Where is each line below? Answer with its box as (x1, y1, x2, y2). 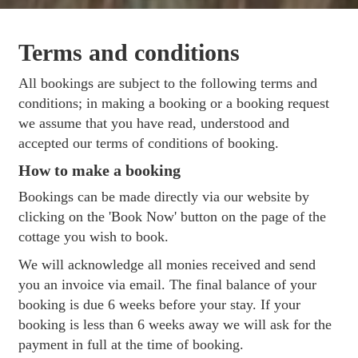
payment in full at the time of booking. (18, 336, 245, 352)
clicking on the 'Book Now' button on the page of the (18, 208, 327, 225)
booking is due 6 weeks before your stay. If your (18, 296, 301, 312)
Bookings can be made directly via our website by (18, 188, 310, 205)
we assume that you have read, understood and (18, 114, 290, 131)
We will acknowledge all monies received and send (18, 256, 316, 272)
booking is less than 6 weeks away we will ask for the (18, 316, 332, 332)
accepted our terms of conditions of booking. (18, 134, 280, 151)
